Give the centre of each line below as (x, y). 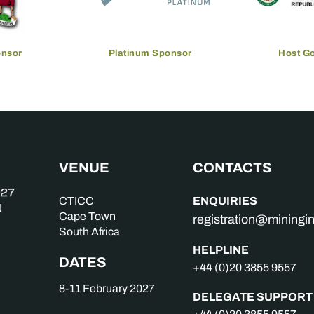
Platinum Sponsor (150, 53)
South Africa (90, 232)
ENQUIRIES (225, 200)
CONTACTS (233, 168)
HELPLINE (221, 250)
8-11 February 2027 (107, 288)
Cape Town (88, 216)
